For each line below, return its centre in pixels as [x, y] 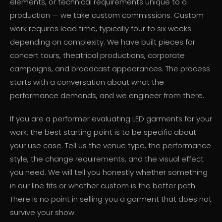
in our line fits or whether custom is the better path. [103, 186]
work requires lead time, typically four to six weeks [101, 29]
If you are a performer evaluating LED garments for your [111, 119]
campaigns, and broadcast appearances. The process [110, 69]
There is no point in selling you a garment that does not [111, 199]
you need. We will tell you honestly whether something [109, 172]
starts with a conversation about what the [87, 82]
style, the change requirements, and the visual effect [107, 159]
